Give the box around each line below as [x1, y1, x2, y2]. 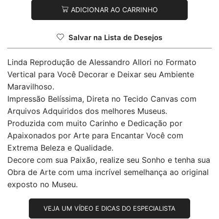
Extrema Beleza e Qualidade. [7, 142, 113, 153]
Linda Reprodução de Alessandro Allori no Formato [7, 57, 197, 67]
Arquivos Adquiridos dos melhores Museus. [7, 106, 167, 116]
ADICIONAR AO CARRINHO [70, 5, 158, 14]
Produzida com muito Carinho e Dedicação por [7, 118, 182, 128]
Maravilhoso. [7, 81, 54, 91]
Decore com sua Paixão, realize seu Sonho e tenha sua [7, 154, 210, 165]
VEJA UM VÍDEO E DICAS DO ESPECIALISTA [44, 204, 175, 212]
